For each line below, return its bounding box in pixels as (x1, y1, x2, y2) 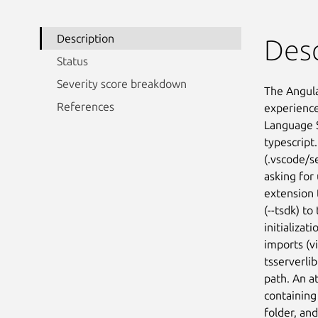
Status (57, 54, 88, 67)
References (57, 99, 114, 113)
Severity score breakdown (57, 77, 187, 90)
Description (57, 31, 114, 45)
